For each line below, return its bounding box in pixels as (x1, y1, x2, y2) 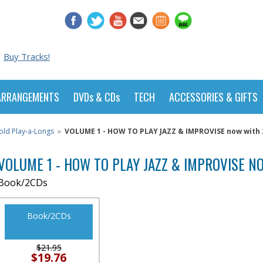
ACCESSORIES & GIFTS (169, 89, 258, 104)
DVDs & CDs (73, 89, 120, 104)
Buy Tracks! (4, 50, 50, 62)
